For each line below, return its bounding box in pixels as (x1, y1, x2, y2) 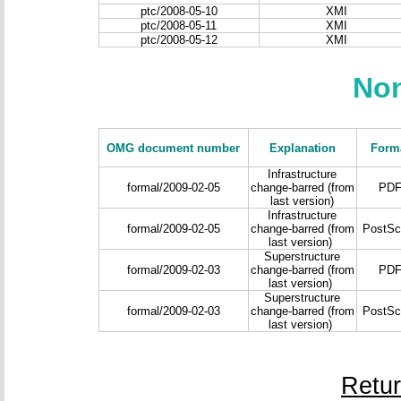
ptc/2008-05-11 (141, 18, 217, 32)
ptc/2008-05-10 (140, 4, 218, 18)
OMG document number (107, 141, 240, 155)
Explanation (269, 141, 336, 155)
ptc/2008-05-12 (140, 32, 218, 47)
